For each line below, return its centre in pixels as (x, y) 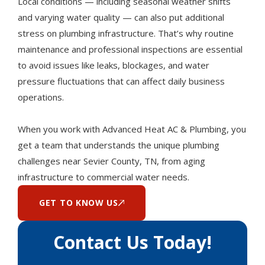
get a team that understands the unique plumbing (119, 145)
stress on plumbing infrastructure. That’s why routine (126, 33)
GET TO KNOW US (79, 203)
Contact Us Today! (132, 242)
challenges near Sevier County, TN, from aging (112, 161)
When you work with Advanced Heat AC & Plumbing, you (132, 129)
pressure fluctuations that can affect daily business (121, 81)
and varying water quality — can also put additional (121, 17)
